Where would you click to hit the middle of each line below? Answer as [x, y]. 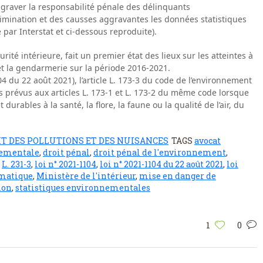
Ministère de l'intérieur [86, 176]
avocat [208, 140]
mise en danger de [178, 176]
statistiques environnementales [83, 187]
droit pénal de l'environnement [160, 152]
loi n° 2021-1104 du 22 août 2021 [161, 164]
